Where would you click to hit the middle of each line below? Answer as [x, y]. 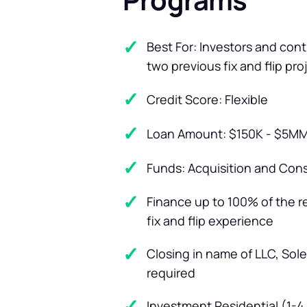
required [171, 272]
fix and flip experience [210, 220]
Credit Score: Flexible [207, 99]
